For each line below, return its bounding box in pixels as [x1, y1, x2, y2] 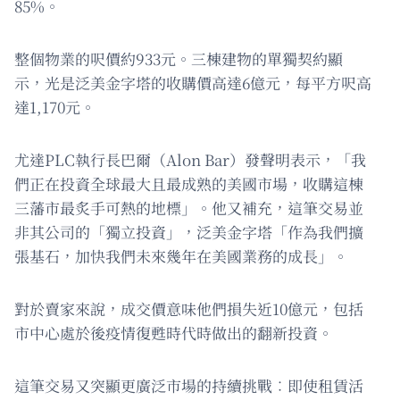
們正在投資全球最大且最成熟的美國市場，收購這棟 [14, 172, 363, 196]
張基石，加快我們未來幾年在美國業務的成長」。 [14, 245, 348, 268]
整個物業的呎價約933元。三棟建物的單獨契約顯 [14, 47, 343, 71]
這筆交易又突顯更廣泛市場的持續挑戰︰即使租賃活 [14, 374, 363, 397]
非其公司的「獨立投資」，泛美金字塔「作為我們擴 [14, 221, 363, 244]
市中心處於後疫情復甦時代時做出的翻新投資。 [14, 321, 333, 345]
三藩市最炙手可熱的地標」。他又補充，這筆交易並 [14, 196, 363, 220]
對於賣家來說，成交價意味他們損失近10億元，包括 [14, 297, 363, 321]
